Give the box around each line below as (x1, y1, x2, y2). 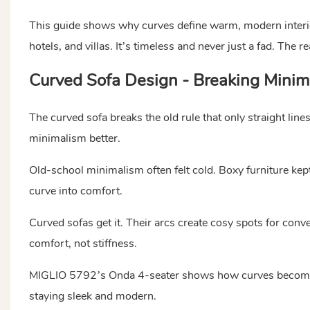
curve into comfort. (28, 183, 122, 199)
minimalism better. (28, 130, 120, 146)
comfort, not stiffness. (28, 235, 137, 251)
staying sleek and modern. (28, 288, 156, 304)
